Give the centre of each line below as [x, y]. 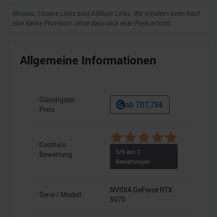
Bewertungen [133, 161]
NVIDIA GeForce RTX [141, 190]
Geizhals [53, 145]
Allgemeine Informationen [88, 60]
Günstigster [57, 100]
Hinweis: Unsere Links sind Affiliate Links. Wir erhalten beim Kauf [106, 13]
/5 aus [128, 152]
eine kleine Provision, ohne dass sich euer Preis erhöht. [92, 23]
